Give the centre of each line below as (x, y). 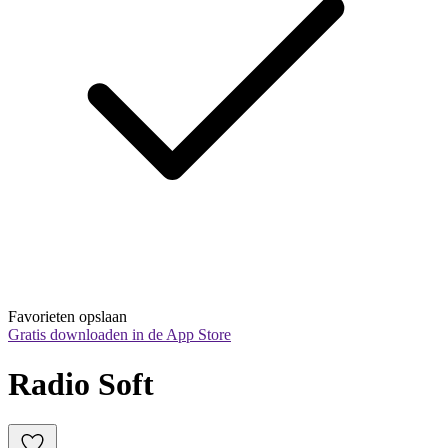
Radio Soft (81, 383)
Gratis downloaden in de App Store (119, 335)
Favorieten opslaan (67, 317)
